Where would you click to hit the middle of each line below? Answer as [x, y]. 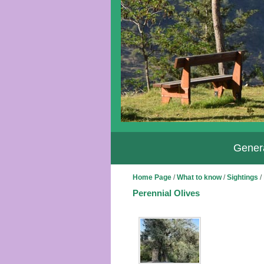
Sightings [242, 177]
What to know [199, 177]
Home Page [152, 177]
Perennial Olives [166, 193]
